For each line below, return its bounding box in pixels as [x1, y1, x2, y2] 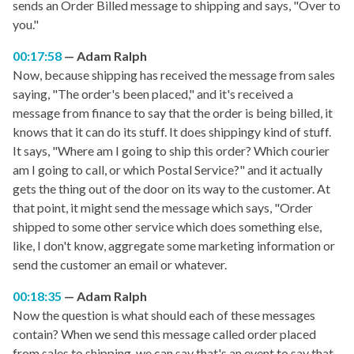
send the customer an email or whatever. [13, 257, 227, 273]
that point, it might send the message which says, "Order [13, 200, 313, 216]
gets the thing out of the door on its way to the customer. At [13, 181, 330, 197]
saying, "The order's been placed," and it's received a [13, 86, 293, 102]
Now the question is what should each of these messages [13, 307, 315, 323]
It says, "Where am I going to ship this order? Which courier [13, 143, 330, 159]
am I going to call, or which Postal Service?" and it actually [13, 162, 322, 178]
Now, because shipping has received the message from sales [13, 67, 335, 83]
